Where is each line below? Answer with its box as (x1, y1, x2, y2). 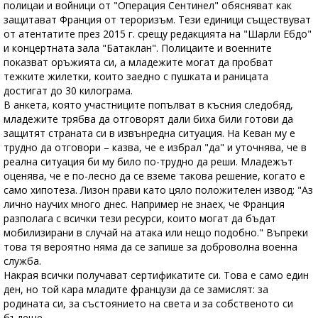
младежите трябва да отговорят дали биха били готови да (4, 112, 293, 126)
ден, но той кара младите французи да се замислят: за (4, 283, 268, 297)
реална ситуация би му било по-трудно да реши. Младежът (4, 155, 293, 169)
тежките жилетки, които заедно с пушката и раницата (4, 70, 268, 84)
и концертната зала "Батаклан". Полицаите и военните (4, 41, 272, 55)
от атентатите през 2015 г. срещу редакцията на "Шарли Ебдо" (4, 27, 312, 41)
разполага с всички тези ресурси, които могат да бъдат (4, 212, 276, 226)
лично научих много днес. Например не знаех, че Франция (4, 197, 285, 212)
